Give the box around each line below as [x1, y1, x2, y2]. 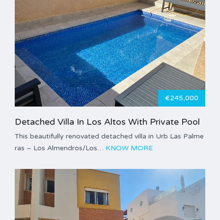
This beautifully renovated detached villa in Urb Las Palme [15, 132, 204, 141]
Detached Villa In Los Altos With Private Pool [15, 116, 200, 128]
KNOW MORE [106, 144, 153, 153]
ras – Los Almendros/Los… [15, 144, 106, 153]
